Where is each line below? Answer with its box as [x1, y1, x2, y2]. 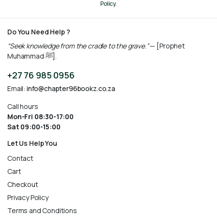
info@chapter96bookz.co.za [26, 84, 115, 93]
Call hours [7, 102, 38, 111]
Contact [7, 154, 33, 163]
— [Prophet [148, 41, 185, 51]
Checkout [7, 180, 38, 189]
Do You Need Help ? [7, 27, 70, 37]
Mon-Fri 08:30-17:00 [7, 112, 74, 122]
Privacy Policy [7, 193, 48, 202]
